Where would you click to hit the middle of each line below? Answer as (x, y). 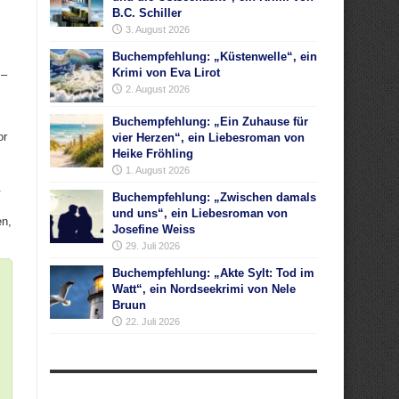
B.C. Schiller (147, 13)
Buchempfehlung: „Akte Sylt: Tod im (213, 273)
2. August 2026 (158, 89)
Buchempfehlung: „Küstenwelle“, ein (215, 57)
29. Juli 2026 (153, 246)
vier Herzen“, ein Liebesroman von (208, 138)
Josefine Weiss (154, 229)
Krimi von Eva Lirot (166, 73)
